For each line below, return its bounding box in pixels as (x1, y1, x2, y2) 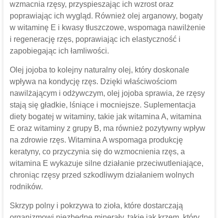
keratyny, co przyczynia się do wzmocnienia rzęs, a (9, 147, 185, 156)
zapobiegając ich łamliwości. (9, 47, 109, 55)
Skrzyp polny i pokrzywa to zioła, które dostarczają (9, 201, 183, 210)
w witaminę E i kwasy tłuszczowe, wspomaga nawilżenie (9, 23, 205, 32)
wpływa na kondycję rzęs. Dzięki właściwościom (9, 77, 177, 86)
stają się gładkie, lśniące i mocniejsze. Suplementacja (9, 101, 196, 109)
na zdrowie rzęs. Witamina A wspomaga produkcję (9, 136, 183, 145)
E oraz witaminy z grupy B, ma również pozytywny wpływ (9, 124, 205, 133)
